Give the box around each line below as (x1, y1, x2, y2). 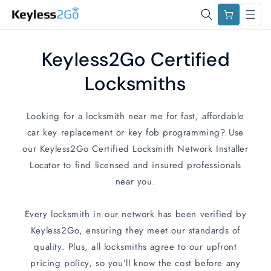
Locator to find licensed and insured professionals (29, 158, 241, 172)
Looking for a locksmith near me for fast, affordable (26, 109, 245, 123)
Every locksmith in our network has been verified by (24, 207, 247, 221)
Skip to (18, 1, 49, 15)
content (18, 12, 50, 26)
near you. (115, 175, 156, 188)
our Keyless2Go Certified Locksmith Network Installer (22, 142, 249, 155)
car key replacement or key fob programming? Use (27, 126, 244, 139)
